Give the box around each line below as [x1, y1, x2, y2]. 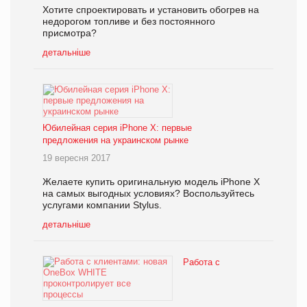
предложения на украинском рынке [42, 135, 188, 146]
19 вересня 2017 [42, 153, 110, 164]
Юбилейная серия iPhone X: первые [42, 123, 192, 134]
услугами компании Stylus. [42, 199, 162, 211]
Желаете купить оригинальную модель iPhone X [42, 176, 260, 188]
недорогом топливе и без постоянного [42, 16, 215, 27]
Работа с [183, 257, 220, 268]
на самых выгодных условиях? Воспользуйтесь [42, 188, 254, 199]
